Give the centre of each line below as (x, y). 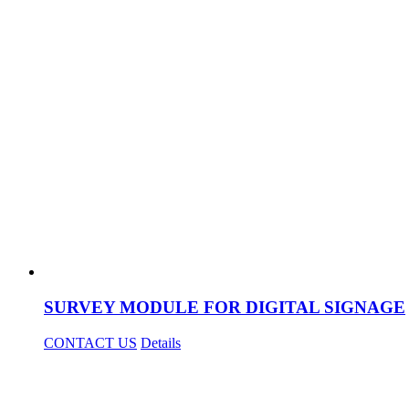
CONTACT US (90, 342)
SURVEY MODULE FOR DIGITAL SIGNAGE (225, 308)
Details (161, 342)
